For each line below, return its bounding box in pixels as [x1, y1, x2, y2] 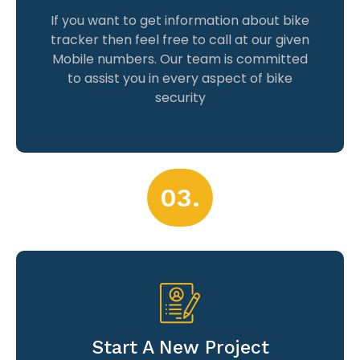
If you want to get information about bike [51, 10, 309, 30]
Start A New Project [91, 336, 269, 358]
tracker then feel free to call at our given [51, 30, 309, 49]
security [154, 88, 206, 107]
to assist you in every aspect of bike [67, 68, 292, 88]
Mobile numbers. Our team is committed [52, 49, 308, 68]
